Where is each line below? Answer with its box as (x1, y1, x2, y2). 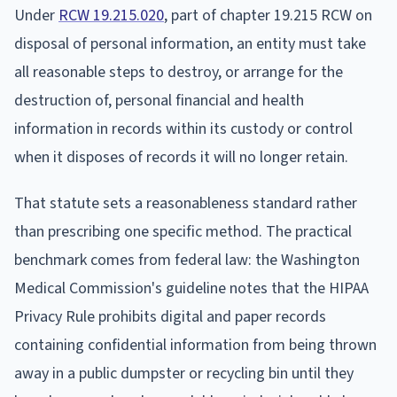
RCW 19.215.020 (58, 4, 164, 27)
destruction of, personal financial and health (14, 89, 304, 112)
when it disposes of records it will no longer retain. (14, 145, 348, 168)
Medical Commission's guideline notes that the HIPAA (14, 276, 369, 300)
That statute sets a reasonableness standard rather (14, 191, 357, 214)
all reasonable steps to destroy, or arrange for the (14, 60, 343, 83)
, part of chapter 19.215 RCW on (164, 4, 372, 27)
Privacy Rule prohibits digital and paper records (14, 305, 326, 328)
